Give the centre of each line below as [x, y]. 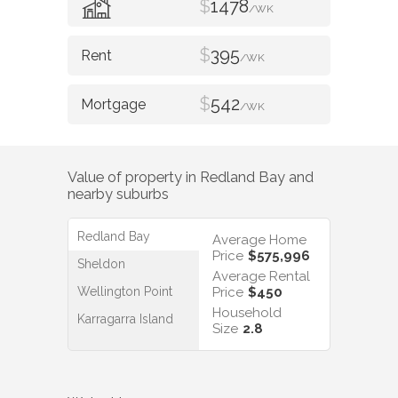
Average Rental [261, 276]
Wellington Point [125, 291]
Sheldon [101, 263]
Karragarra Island [125, 318]
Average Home [259, 239]
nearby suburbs [118, 195]
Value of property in [134, 178]
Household [247, 312]
